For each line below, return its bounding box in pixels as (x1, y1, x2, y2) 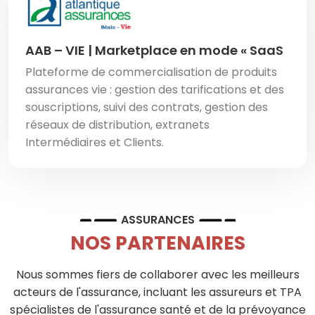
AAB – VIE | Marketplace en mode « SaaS (25, 41, 283, 60)
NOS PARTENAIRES (70, 230, 245, 257)
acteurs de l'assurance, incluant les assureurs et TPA (13, 284, 302, 301)
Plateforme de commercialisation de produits (25, 64, 277, 81)
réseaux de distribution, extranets (25, 117, 210, 134)
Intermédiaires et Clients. (25, 134, 164, 151)
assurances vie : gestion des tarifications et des (25, 82, 284, 98)
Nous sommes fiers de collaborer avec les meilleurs (15, 266, 300, 283)
